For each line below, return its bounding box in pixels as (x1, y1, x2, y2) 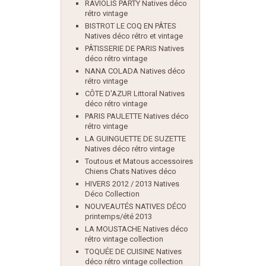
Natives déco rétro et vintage (85, 31, 183, 40)
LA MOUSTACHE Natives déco (85, 224, 188, 233)
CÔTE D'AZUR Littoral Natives (85, 89, 185, 98)
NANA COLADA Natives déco (85, 66, 185, 75)
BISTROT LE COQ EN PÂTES (85, 21, 176, 30)
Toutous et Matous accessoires (85, 157, 193, 166)
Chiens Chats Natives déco (85, 167, 176, 176)
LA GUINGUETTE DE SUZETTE (85, 134, 186, 143)
